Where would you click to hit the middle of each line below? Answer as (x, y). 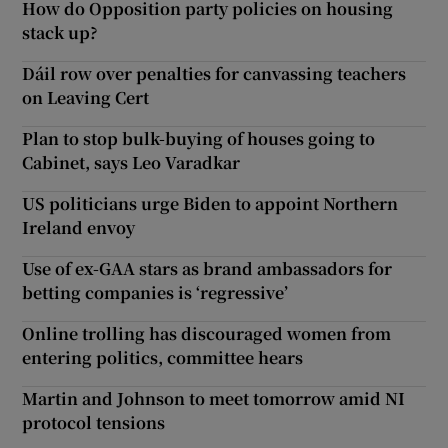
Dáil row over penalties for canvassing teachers (214, 74)
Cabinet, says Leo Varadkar (131, 163)
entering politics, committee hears (163, 358)
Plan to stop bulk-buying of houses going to (199, 139)
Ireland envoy (79, 228)
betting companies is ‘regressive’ (155, 293)
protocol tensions (94, 423)
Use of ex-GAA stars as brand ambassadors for (207, 269)
